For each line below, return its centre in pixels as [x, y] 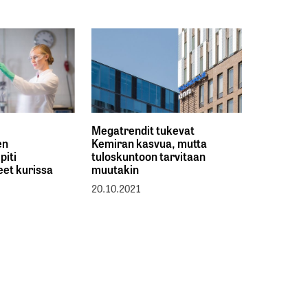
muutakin [115, 169]
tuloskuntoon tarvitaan [148, 156]
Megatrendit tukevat [143, 130]
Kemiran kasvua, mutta [149, 143]
